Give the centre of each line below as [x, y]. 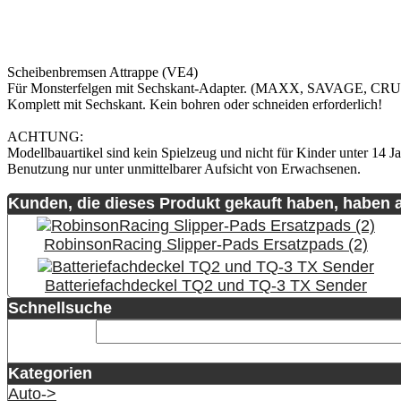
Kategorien [50, 373]
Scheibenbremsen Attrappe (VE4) [102, 72]
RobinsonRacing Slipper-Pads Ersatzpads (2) [206, 244]
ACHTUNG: [45, 136]
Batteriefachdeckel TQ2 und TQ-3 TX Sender [206, 285]
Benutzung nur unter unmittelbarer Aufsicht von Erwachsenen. [184, 168]
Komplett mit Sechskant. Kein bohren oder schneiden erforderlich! [195, 104]
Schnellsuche [60, 307]
